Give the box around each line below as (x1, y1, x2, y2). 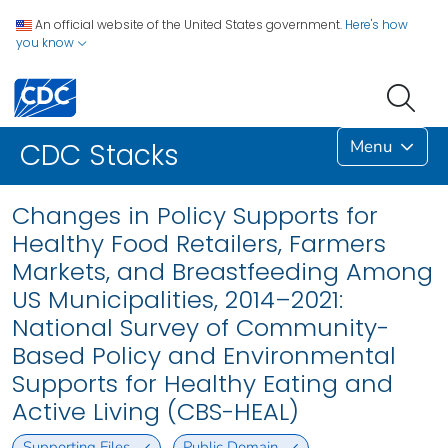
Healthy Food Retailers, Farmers (12, 227, 386, 261)
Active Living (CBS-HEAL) (12, 395, 299, 429)
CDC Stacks (20, 136, 179, 176)
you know (16, 34, 77, 51)
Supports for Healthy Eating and (12, 367, 393, 401)
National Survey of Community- (12, 311, 389, 345)
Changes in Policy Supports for (12, 199, 378, 233)
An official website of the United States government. (35, 16, 342, 33)
